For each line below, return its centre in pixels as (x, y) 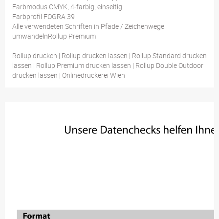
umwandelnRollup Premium (54, 36)
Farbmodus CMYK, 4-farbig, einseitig (67, 7)
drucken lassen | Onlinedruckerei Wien (69, 75)
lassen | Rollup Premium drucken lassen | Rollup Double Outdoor (108, 66)
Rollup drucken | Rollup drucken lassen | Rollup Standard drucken (109, 56)
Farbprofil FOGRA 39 (44, 17)
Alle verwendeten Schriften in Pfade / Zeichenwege (88, 26)
